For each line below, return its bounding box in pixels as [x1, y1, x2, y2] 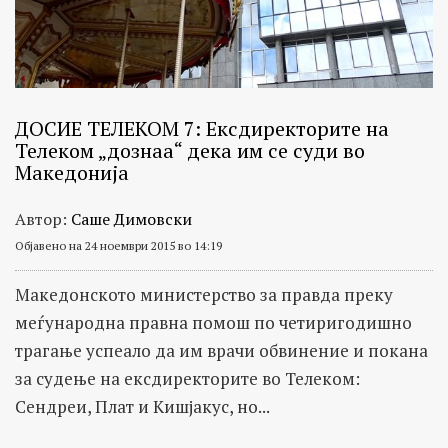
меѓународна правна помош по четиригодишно [15, 311, 412, 335]
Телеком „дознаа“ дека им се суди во [15, 137, 365, 165]
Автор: [15, 208, 71, 231]
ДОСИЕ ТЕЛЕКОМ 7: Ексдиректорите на [15, 115, 389, 143]
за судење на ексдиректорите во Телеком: [15, 367, 360, 391]
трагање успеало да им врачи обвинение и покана [15, 339, 428, 363]
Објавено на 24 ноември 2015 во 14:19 [15, 238, 222, 254]
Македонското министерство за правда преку [15, 283, 393, 307]
